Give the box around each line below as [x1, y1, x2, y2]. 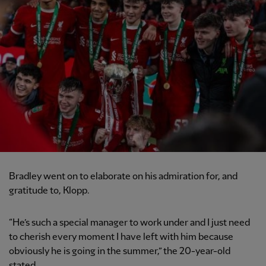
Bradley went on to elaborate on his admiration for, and [9, 171, 237, 182]
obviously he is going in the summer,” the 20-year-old [9, 246, 230, 256]
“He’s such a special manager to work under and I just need [9, 217, 250, 228]
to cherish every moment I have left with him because [9, 232, 233, 242]
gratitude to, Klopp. [9, 185, 90, 196]
